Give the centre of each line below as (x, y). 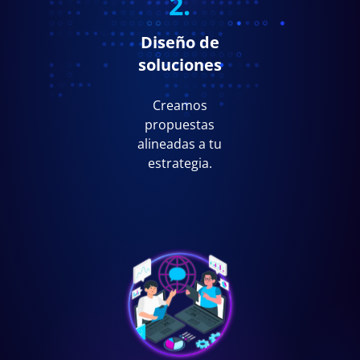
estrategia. (180, 164)
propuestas (180, 125)
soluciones (180, 65)
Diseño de (180, 43)
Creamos (180, 106)
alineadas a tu (180, 144)
